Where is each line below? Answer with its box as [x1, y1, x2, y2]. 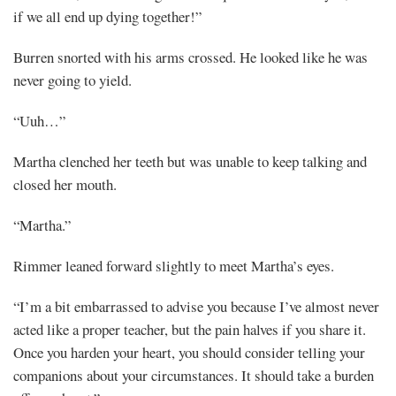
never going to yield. [13, 69, 132, 90]
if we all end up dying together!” [13, 5, 202, 27]
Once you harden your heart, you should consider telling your [13, 341, 365, 362]
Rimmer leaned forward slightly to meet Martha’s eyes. [13, 255, 334, 276]
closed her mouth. [13, 173, 117, 194]
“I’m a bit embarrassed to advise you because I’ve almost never [13, 295, 379, 316]
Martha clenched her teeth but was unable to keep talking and [13, 150, 367, 171]
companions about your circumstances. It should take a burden [13, 364, 374, 385]
